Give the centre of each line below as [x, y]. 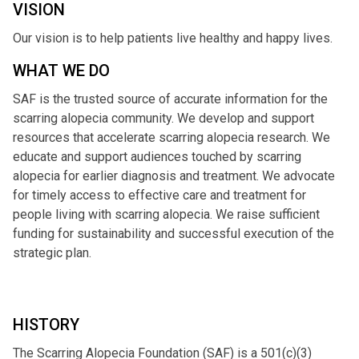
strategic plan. [52, 253]
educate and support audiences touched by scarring [157, 157]
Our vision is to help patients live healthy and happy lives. [173, 38]
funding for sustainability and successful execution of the [173, 234]
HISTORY [46, 325]
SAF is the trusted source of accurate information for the [170, 99]
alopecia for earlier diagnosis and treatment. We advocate [174, 176]
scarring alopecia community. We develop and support [163, 118]
